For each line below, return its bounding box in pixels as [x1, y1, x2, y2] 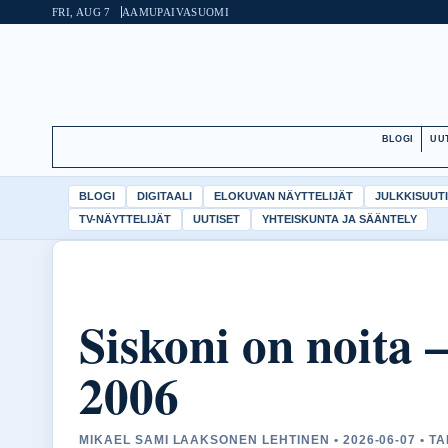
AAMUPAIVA [121, 6, 192, 18]
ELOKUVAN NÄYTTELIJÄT [214, 190, 353, 202]
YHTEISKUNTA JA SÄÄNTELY [262, 213, 417, 225]
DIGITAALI [137, 190, 192, 202]
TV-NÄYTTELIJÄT [79, 213, 171, 225]
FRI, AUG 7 [52, 6, 111, 18]
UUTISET [193, 213, 240, 225]
